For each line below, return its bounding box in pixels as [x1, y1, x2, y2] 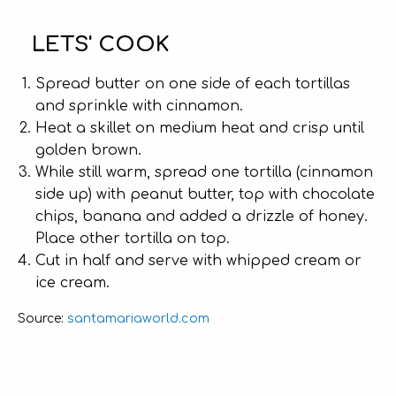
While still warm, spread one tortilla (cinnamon [35, 164, 373, 180]
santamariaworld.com [67, 311, 209, 325]
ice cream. [35, 275, 110, 291]
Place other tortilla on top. [35, 231, 230, 247]
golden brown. [35, 142, 141, 158]
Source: [18, 312, 67, 325]
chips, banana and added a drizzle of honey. [35, 209, 368, 225]
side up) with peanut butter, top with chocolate [35, 187, 375, 202]
